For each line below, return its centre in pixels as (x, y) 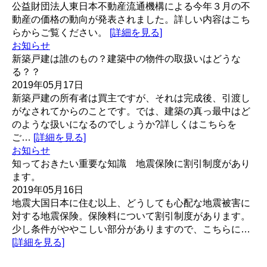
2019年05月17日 (48, 85)
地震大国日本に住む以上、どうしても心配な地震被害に (131, 203)
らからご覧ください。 (61, 32)
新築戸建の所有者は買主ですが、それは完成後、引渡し (131, 98)
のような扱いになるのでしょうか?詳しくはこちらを (124, 124)
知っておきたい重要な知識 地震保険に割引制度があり (131, 164)
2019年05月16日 (48, 190)
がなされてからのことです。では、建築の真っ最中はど (131, 111)
